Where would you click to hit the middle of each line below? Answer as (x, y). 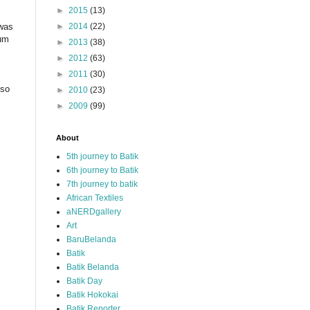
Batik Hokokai (92, 295)
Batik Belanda (93, 267)
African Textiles (95, 198)
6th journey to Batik (102, 170)
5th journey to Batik (102, 156)
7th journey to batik (102, 184)
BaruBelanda (91, 239)
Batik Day (84, 281)
